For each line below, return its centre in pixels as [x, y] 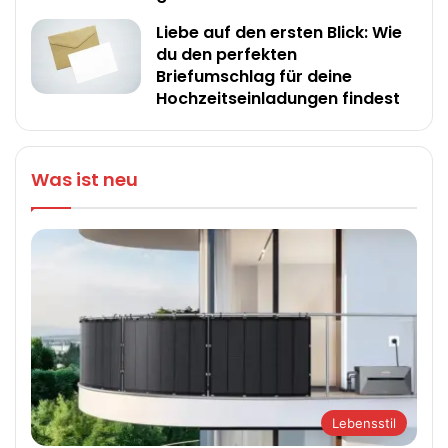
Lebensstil [363, 423]
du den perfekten [227, 55]
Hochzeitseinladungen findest [278, 99]
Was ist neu [84, 180]
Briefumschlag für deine [254, 77]
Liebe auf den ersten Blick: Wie [279, 33]
